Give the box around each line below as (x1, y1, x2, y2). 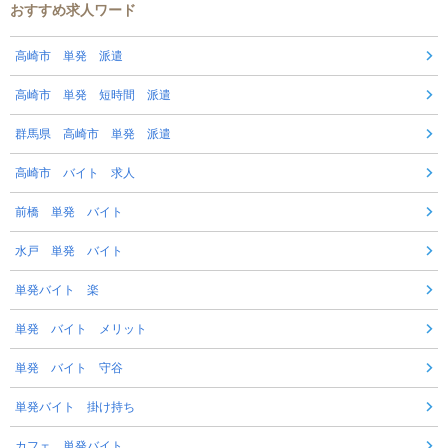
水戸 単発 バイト (15, 243, 123, 258)
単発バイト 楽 (15, 282, 99, 297)
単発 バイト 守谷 (15, 360, 123, 375)
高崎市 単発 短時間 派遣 (15, 87, 171, 102)
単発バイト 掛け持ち (15, 399, 135, 414)
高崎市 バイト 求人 (15, 165, 135, 180)
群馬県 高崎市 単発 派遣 (15, 126, 171, 141)
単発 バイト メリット (15, 321, 147, 336)
